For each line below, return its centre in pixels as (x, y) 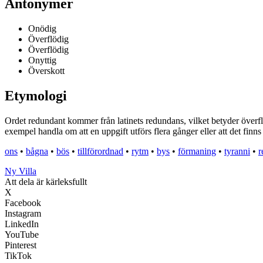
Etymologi (36, 96)
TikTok (18, 256)
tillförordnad (100, 151)
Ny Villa (21, 171)
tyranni (237, 151)
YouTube (22, 235)
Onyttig (42, 60)
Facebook (23, 203)
